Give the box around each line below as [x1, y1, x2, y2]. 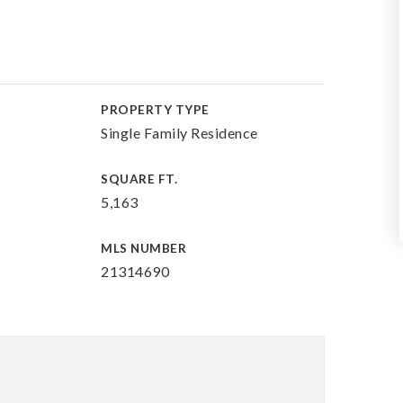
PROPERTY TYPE [101, 103, 210, 117]
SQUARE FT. [101, 172, 178, 186]
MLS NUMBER [101, 241, 187, 255]
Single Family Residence [101, 124, 258, 141]
